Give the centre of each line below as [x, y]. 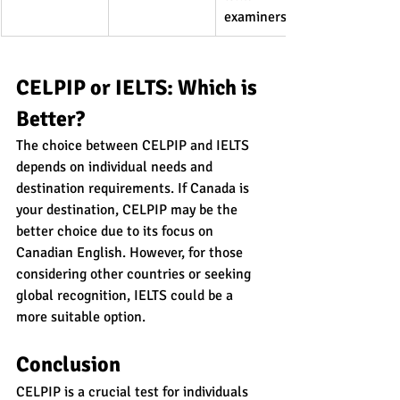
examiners [255, 17]
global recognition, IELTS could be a [126, 295]
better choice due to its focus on [117, 231]
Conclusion [68, 364]
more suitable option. [81, 317]
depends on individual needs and [116, 167]
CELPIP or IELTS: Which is [139, 87]
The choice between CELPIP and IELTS [134, 145]
